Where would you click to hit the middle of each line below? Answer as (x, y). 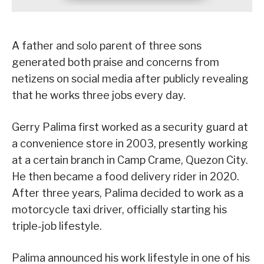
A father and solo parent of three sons (107, 46)
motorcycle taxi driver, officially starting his (119, 210)
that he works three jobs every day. (99, 95)
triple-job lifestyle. (57, 226)
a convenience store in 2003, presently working (130, 144)
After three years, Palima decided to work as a (128, 193)
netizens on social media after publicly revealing (130, 79)
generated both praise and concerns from (115, 62)
